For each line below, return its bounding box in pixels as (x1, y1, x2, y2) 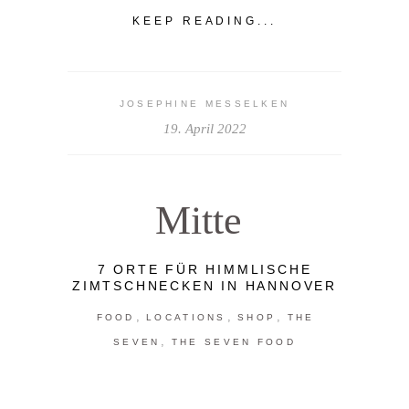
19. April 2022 (163, 121, 246, 137)
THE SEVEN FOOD (171, 337, 296, 348)
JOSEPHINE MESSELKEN (119, 99, 290, 110)
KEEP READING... (131, 15, 278, 28)
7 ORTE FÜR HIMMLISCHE (97, 262, 312, 278)
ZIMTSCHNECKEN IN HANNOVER (71, 278, 337, 294)
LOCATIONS (146, 312, 226, 323)
